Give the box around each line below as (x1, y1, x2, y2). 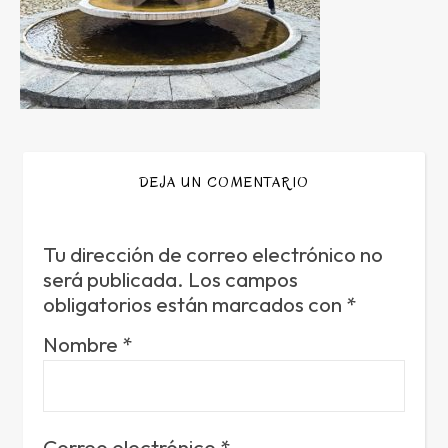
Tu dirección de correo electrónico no (43, 241, 383, 267)
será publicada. (43, 266, 184, 292)
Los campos (188, 266, 298, 292)
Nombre (43, 331, 122, 357)
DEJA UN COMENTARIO (138, 173, 310, 192)
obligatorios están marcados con (43, 291, 346, 317)
